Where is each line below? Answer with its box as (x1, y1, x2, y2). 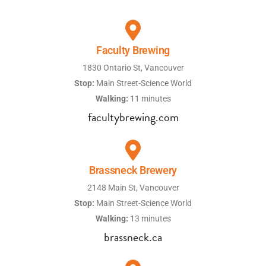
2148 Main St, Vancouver (87, 183, 179, 193)
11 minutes (128, 94, 171, 104)
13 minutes (128, 214, 171, 224)
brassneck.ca (104, 228, 162, 246)
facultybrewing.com (87, 108, 179, 126)
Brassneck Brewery (88, 164, 178, 177)
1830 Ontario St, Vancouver (82, 63, 184, 73)
